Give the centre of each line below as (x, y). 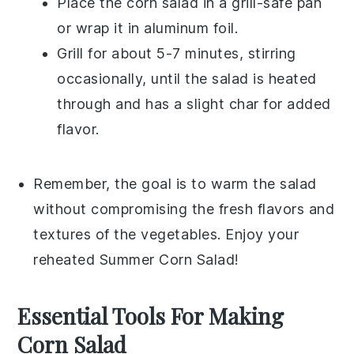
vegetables (179, 234)
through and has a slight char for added (194, 104)
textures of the (87, 234)
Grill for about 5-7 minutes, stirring (177, 53)
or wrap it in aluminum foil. (148, 28)
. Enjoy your (258, 234)
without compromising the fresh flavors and (184, 209)
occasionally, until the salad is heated (187, 78)
